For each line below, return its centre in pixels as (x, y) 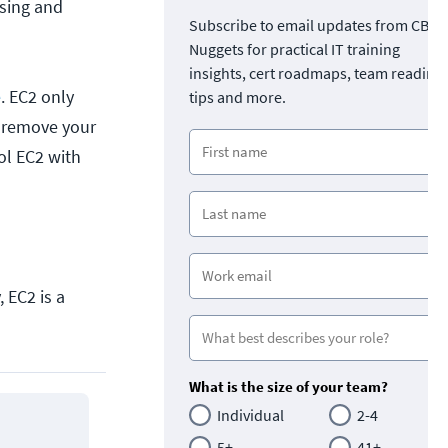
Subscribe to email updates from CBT (313, 24)
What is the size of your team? (288, 386)
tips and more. (237, 96)
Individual (250, 414)
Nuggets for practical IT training (294, 48)
